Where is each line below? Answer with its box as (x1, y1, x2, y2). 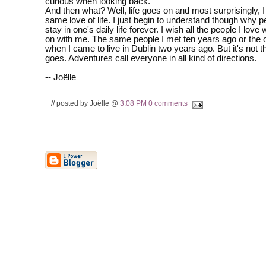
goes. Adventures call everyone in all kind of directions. (45, 53, 256, 64)
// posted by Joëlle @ (51, 99, 120, 107)
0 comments (148, 99, 188, 107)
